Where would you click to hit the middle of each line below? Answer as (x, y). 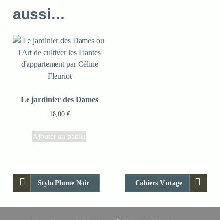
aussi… (39, 14)
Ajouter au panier (60, 136)
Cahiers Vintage (158, 183)
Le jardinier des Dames (60, 99)
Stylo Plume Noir (64, 183)
